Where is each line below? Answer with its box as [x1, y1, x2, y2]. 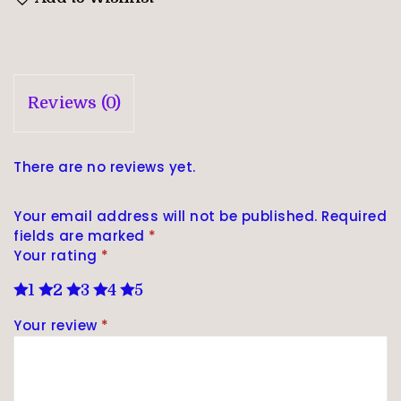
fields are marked [13, 226, 149, 246]
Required [321, 207, 387, 226]
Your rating [13, 246, 101, 266]
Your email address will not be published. [13, 207, 318, 226]
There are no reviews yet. [13, 158, 196, 177]
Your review [13, 315, 101, 335]
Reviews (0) [28, 94, 121, 113]
